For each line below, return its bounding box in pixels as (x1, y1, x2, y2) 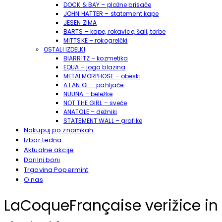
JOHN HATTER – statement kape (63, 9, 159, 18)
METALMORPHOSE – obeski (63, 71, 141, 80)
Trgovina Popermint (24, 165, 89, 174)
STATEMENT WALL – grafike (63, 116, 142, 125)
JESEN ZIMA (63, 18, 97, 27)
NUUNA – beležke (63, 89, 112, 98)
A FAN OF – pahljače (63, 80, 124, 89)
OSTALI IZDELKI (44, 45, 85, 54)
